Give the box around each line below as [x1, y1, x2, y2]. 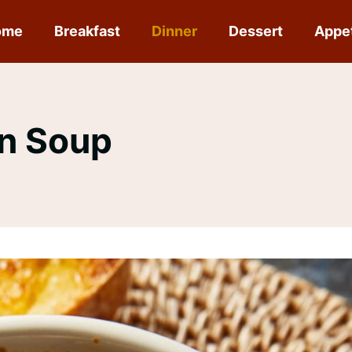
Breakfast [54, 23, 121, 39]
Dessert [229, 23, 284, 39]
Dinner [152, 23, 198, 39]
